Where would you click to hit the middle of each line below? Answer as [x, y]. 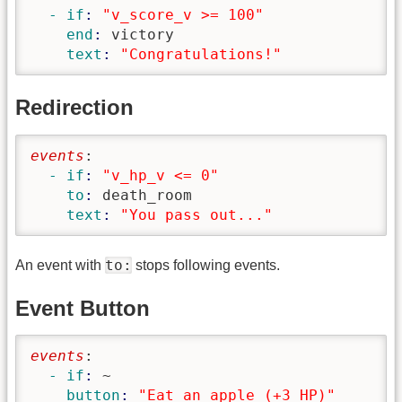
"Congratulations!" [201, 54]
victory [143, 34]
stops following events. [206, 266]
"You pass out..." [197, 214]
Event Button [83, 308]
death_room [147, 195]
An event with [60, 266]
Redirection [74, 108]
